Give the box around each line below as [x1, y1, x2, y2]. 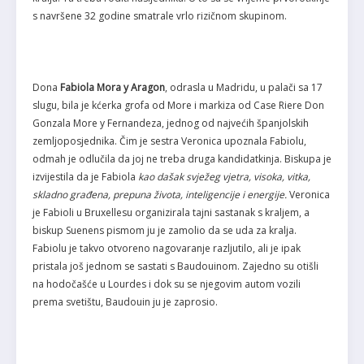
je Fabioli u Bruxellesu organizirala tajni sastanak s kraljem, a [32, 206, 310, 220]
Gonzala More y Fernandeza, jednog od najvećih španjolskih [32, 116, 309, 131]
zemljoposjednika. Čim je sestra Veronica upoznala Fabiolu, [32, 134, 306, 149]
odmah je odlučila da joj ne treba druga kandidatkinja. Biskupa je [32, 152, 331, 167]
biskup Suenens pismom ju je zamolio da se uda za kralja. [32, 223, 297, 238]
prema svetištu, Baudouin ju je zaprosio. [32, 295, 218, 310]
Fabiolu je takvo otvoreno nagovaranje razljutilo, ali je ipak [32, 241, 301, 256]
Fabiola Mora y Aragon [60, 80, 165, 95]
